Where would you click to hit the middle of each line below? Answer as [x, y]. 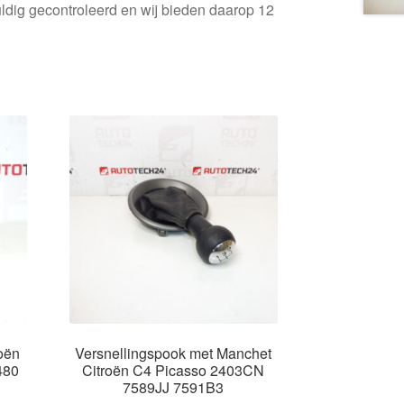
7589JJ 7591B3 [174, 387]
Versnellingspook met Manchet [174, 353]
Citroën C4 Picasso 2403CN [174, 370]
